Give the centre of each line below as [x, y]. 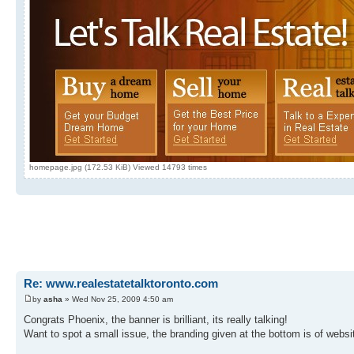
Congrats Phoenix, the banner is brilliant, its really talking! [156, 319]
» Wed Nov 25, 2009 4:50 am [118, 299]
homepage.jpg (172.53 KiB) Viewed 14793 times [118, 168]
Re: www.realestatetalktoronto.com [121, 284]
